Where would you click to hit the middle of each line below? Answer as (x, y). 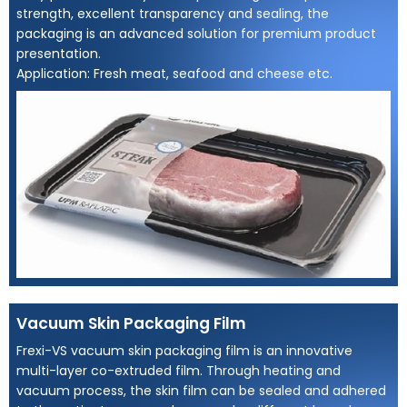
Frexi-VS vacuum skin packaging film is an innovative (185, 350)
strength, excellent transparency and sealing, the (173, 14)
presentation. (59, 54)
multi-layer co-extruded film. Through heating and (179, 370)
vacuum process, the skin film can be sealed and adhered (202, 390)
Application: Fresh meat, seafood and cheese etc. (175, 74)
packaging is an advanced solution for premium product (197, 34)
